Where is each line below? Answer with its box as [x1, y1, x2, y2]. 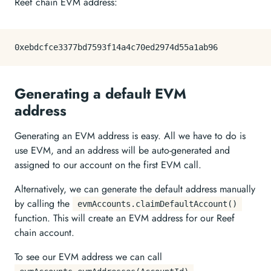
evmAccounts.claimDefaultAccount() [77, 199, 237, 209]
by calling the [15, 197, 73, 211]
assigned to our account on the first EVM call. [15, 158, 201, 172]
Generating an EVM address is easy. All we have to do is [15, 129, 246, 143]
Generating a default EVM [15, 83, 186, 104]
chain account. [15, 226, 74, 240]
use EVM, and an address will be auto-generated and [15, 143, 230, 157]
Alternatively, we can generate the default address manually [15, 182, 255, 196]
